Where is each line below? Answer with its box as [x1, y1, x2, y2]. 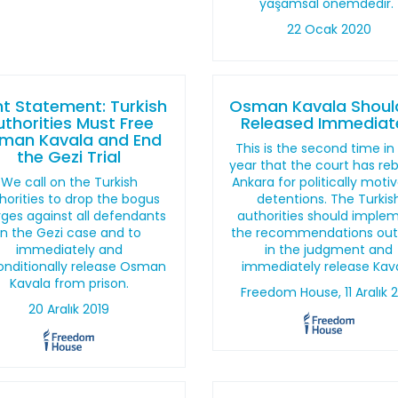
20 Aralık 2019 [28, 300, 110, 318]
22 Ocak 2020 [286, 20, 371, 38]
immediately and [15, 241, 123, 259]
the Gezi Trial [17, 146, 122, 168]
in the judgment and [265, 241, 394, 259]
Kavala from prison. [9, 275, 129, 292]
